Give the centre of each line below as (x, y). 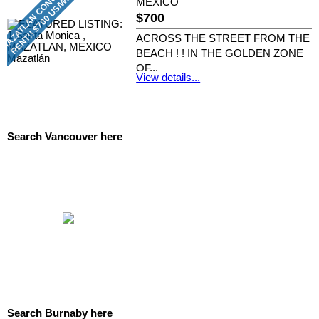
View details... (168, 77)
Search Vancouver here (65, 136)
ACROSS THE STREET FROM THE (223, 38)
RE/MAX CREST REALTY (198, 84)
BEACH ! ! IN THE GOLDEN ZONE (220, 53)
